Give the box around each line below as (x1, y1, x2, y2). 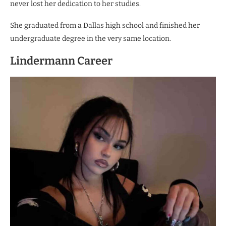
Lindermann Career (10, 54, 112, 68)
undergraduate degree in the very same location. (10, 34, 171, 43)
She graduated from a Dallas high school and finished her (10, 21, 200, 30)
